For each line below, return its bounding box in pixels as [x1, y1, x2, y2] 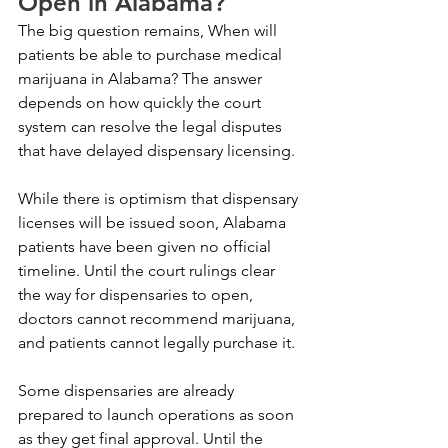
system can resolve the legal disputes [18, 116, 286, 136]
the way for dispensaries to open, [18, 284, 257, 304]
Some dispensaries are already [18, 380, 238, 400]
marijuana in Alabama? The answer [18, 68, 266, 88]
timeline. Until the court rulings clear [18, 260, 279, 280]
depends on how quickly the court [18, 92, 265, 112]
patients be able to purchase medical [18, 44, 286, 64]
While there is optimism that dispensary [18, 188, 302, 208]
